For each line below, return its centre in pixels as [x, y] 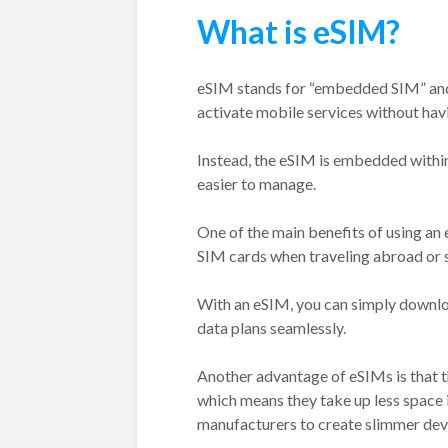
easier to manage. [256, 183]
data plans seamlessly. [271, 327]
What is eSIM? [298, 31]
